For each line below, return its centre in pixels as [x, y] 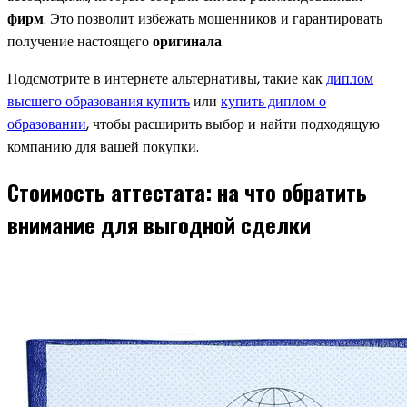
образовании [47, 124]
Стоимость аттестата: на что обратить [187, 192]
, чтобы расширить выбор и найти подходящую [233, 124]
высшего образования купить [99, 101]
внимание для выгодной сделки [159, 225]
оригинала [187, 41]
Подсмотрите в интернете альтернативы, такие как [167, 78]
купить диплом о [273, 101]
